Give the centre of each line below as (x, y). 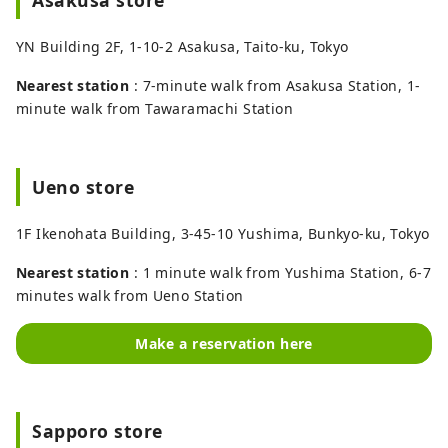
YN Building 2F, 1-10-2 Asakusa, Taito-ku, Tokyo (182, 46)
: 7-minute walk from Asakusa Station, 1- (275, 85)
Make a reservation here (224, 343)
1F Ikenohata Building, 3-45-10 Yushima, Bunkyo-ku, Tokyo (223, 233)
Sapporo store (97, 430)
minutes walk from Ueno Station (130, 295)
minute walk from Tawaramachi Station (155, 108)
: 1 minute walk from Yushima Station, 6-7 (280, 272)
